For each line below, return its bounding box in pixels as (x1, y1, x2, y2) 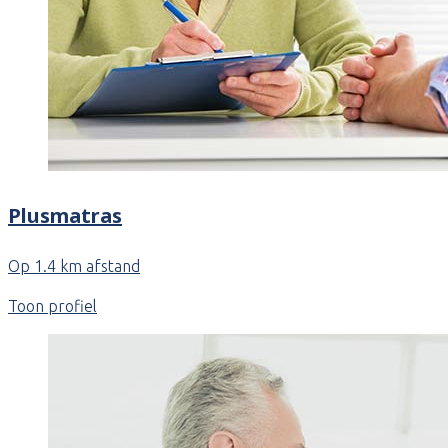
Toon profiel (8, 297, 97, 316)
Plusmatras (8, 201, 122, 229)
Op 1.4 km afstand (8, 257, 140, 276)
